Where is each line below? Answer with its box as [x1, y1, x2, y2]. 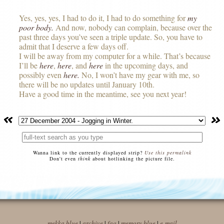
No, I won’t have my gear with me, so [79, 69, 200, 80]
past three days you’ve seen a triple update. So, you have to [19, 31, 203, 42]
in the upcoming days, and [103, 60, 188, 70]
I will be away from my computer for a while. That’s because [19, 50, 211, 61]
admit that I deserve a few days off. [19, 41, 129, 51]
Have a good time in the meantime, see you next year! [19, 88, 187, 99]
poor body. [19, 22, 54, 32]
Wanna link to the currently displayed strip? [32, 148, 144, 156]
